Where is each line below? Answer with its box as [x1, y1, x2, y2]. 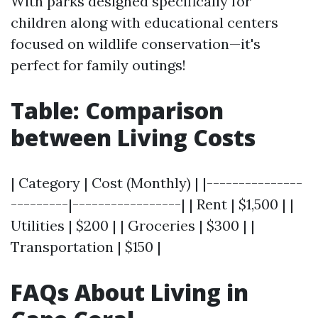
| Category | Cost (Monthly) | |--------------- [11, 174, 302, 192]
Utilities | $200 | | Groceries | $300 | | [11, 216, 255, 234]
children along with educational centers [11, 13, 278, 31]
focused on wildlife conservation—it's [11, 35, 261, 53]
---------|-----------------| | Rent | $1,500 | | [11, 195, 294, 213]
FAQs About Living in [11, 277, 248, 307]
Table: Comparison [11, 95, 224, 126]
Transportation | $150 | [11, 238, 161, 256]
